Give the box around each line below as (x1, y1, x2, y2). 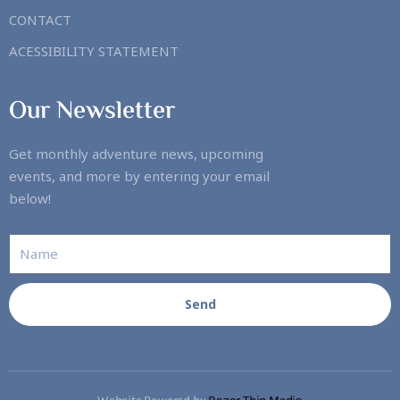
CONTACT (9, 11, 71, 29)
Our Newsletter (9, 92, 175, 132)
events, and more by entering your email (9, 167, 270, 186)
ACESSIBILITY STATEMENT (9, 42, 179, 61)
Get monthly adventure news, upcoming (9, 145, 263, 163)
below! (9, 189, 51, 208)
